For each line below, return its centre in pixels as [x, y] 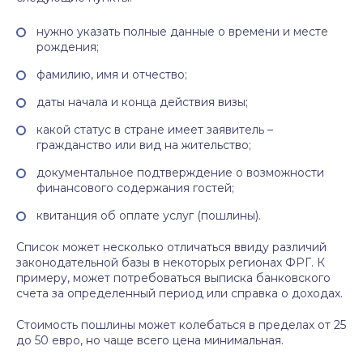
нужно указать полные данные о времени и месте [182, 32]
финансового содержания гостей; [135, 188]
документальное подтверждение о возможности [180, 173]
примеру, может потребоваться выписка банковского [173, 278]
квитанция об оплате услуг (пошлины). [149, 216]
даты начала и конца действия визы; [142, 102]
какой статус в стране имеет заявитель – [155, 130]
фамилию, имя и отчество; [112, 75]
